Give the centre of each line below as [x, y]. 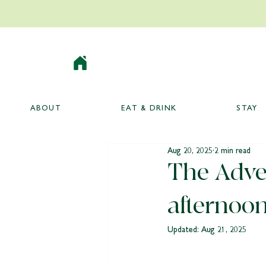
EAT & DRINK [149, 107]
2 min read [232, 150]
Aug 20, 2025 [190, 150]
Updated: [184, 229]
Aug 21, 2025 [224, 229]
